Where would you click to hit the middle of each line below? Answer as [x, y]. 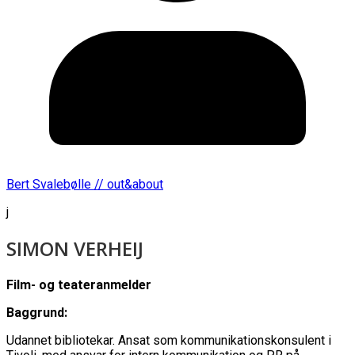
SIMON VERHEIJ [75, 248]
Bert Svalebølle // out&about [85, 184]
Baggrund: [37, 312]
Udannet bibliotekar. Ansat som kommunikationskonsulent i [169, 340]
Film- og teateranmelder [79, 284]
